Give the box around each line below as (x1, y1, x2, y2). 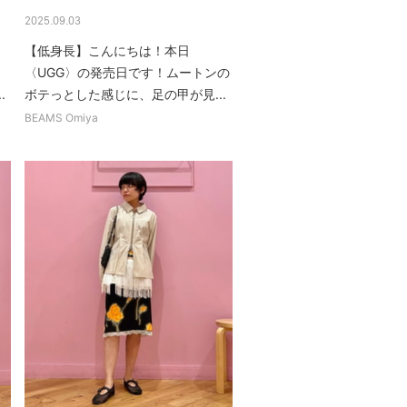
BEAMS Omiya (25, 111, 99, 124)
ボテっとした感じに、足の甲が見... (25, 86, 227, 102)
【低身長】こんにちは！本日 (25, 43, 191, 58)
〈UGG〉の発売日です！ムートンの (25, 65, 231, 80)
